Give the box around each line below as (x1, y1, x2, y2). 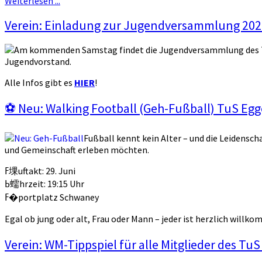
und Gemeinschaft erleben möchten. (5, 143, 149, 156)
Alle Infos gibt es (5, 77, 74, 89)
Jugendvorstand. (5, 56, 71, 68)
